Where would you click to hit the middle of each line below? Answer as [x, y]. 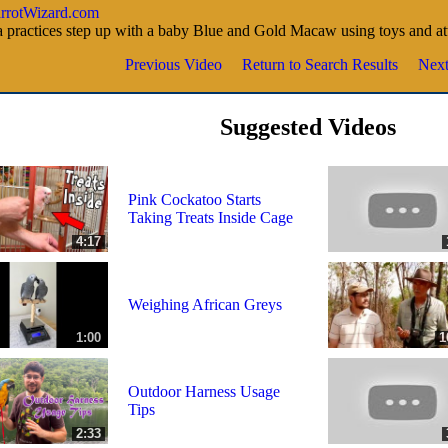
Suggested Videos [308, 126]
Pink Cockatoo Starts [194, 199]
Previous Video [173, 64]
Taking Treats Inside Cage [210, 217]
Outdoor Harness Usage [204, 391]
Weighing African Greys [205, 304]
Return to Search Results [320, 64]
